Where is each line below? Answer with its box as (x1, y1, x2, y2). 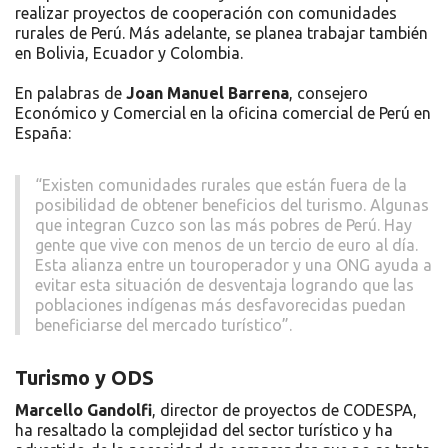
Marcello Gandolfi (15, 401, 152, 420)
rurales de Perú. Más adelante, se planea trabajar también (15, 24, 428, 43)
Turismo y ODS (15, 366, 154, 390)
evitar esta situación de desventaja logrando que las (35, 276, 414, 295)
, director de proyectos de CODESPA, (152, 401, 417, 420)
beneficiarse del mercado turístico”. (35, 316, 292, 335)
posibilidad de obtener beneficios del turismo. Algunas (35, 196, 429, 215)
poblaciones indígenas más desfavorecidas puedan (35, 296, 406, 315)
